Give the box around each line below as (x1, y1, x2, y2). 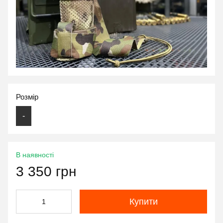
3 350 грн (16, 164, 76, 179)
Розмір (16, 93, 38, 101)
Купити (129, 197, 158, 207)
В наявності (16, 151, 54, 159)
